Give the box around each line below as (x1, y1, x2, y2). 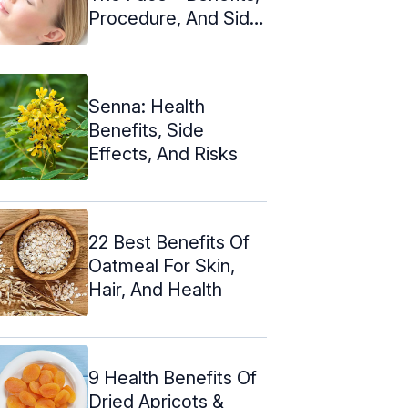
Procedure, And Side (88, 6, 260, 29)
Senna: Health (88, 95, 205, 117)
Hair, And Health (88, 278, 222, 301)
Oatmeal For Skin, (88, 254, 235, 277)
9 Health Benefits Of (88, 366, 257, 389)
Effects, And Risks (88, 142, 238, 165)
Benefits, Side (88, 118, 204, 141)
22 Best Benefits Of (88, 230, 250, 253)
